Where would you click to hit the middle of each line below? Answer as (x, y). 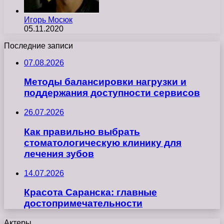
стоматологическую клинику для (103, 142)
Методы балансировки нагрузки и (105, 82)
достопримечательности (83, 203)
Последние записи (38, 45)
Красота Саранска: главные (90, 192)
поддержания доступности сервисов (112, 93)
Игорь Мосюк (48, 19)
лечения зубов (59, 153)
